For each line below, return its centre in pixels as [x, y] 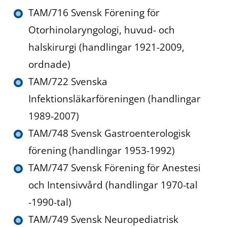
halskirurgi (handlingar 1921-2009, [106, 47]
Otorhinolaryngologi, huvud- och [102, 30]
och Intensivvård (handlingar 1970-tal [113, 185]
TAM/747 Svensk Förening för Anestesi [115, 168]
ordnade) [49, 64]
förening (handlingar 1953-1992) [102, 150]
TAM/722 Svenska [68, 82]
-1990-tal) [50, 202]
